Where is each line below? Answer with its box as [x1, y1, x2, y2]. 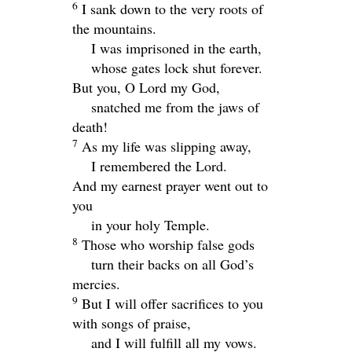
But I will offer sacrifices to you [82, 293, 263, 313]
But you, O [72, 77, 139, 97]
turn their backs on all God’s [91, 254, 254, 273]
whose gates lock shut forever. [91, 57, 262, 77]
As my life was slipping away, [82, 136, 251, 156]
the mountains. [72, 18, 156, 38]
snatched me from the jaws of [91, 97, 259, 116]
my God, [167, 77, 220, 97]
